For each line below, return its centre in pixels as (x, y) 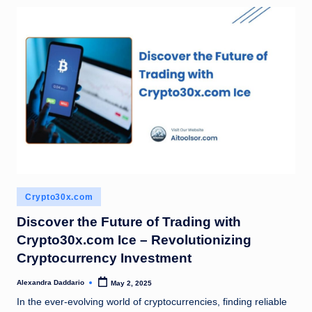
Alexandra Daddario (50, 282)
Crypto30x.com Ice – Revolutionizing (134, 240)
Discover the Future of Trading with (129, 222)
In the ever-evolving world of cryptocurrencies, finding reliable (152, 302)
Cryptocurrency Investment (104, 258)
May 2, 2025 (132, 283)
